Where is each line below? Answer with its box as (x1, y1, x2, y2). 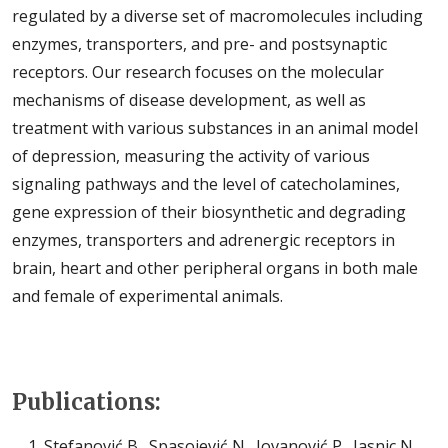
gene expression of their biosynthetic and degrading (12, 201, 406, 223)
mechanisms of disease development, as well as (12, 89, 366, 111)
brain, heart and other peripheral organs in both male (12, 257, 418, 279)
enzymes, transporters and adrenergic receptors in (12, 229, 395, 251)
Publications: (12, 388, 161, 416)
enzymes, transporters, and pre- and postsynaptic (12, 33, 387, 55)
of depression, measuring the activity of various (12, 145, 370, 167)
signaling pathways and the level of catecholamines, (12, 173, 400, 195)
